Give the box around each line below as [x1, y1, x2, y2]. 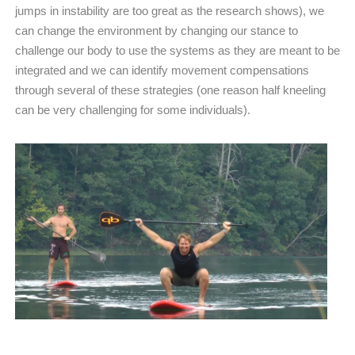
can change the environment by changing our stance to [15, 23, 298, 37]
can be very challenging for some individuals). [15, 102, 250, 116]
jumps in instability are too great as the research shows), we [15, 3, 324, 17]
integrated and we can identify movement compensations [15, 63, 309, 77]
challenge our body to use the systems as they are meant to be [15, 43, 340, 57]
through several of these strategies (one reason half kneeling [15, 82, 326, 97]
